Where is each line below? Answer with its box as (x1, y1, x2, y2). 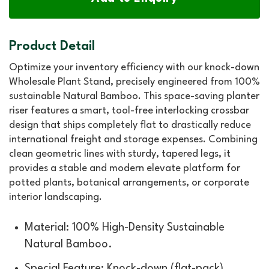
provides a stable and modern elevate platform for (9, 163, 240, 174)
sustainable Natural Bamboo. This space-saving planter (9, 91, 259, 102)
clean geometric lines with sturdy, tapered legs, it (9, 149, 231, 160)
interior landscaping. (9, 192, 102, 203)
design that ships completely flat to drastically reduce (9, 120, 251, 131)
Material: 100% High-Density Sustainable (25, 222, 225, 233)
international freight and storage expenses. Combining (9, 134, 258, 145)
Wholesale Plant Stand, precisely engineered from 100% (9, 77, 260, 88)
